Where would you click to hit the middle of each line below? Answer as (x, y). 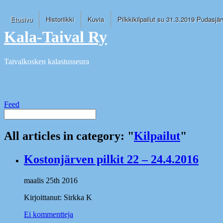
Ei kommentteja (49, 215)
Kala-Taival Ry (56, 37)
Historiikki (60, 19)
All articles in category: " (69, 136)
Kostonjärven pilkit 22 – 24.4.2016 (111, 160)
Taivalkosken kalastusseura (47, 61)
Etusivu (21, 19)
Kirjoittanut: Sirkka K (58, 198)
